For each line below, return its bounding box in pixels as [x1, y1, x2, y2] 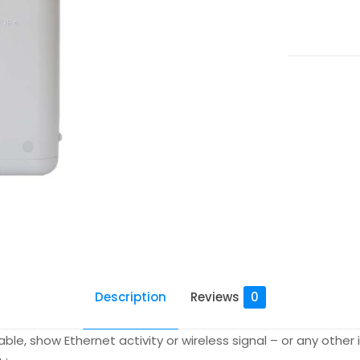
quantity [287, 8, 342, 25]
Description [94, 288, 166, 305]
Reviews [190, 288, 239, 305]
